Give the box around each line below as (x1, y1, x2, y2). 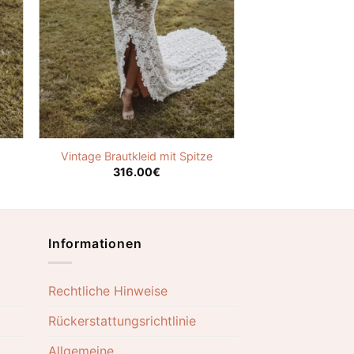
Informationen (48, 235, 142, 251)
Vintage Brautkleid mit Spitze (60, 149, 213, 164)
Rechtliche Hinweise (48, 283, 168, 299)
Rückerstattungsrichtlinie (48, 313, 196, 330)
